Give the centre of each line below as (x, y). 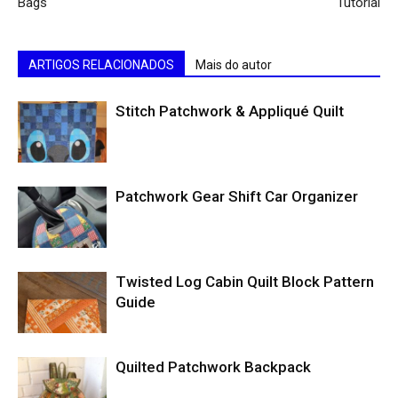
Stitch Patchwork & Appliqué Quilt (230, 111)
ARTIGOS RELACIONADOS (101, 65)
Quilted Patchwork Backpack (213, 367)
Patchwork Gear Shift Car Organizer (237, 196)
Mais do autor (234, 65)
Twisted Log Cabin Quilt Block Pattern (245, 282)
